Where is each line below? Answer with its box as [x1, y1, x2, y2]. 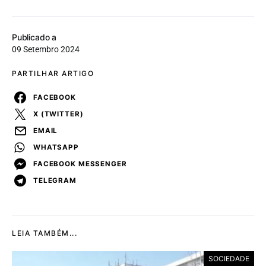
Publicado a [12, 32, 57, 43]
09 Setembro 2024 [12, 45, 80, 55]
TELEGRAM [33, 176, 77, 185]
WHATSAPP [33, 142, 79, 151]
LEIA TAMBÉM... [12, 229, 77, 238]
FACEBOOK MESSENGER [33, 159, 127, 168]
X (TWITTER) [33, 109, 84, 118]
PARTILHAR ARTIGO [12, 69, 94, 78]
